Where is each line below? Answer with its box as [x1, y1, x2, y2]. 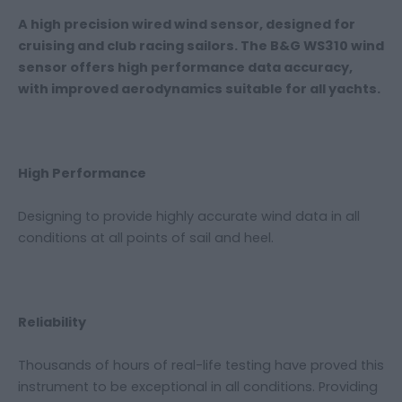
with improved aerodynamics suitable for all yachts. [18, 79, 380, 98]
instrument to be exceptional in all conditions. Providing [18, 377, 378, 396]
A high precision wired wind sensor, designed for [18, 14, 355, 33]
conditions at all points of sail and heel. [18, 228, 274, 247]
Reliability [18, 313, 86, 332]
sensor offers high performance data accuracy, [18, 57, 353, 76]
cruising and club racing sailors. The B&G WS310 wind [18, 36, 384, 55]
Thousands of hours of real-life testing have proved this [18, 355, 384, 374]
